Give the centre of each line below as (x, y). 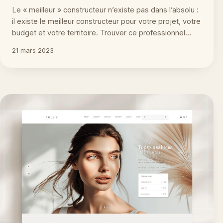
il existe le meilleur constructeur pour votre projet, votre (106, 21)
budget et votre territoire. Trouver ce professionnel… (102, 32)
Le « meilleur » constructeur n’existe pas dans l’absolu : (105, 9)
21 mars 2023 (33, 50)
